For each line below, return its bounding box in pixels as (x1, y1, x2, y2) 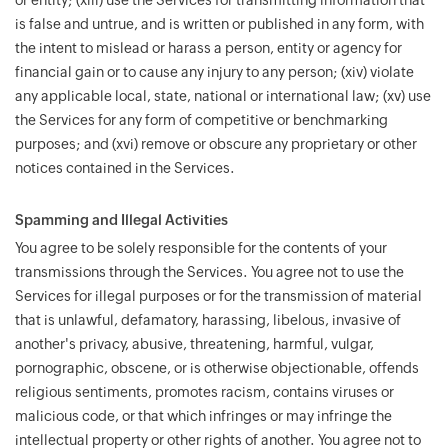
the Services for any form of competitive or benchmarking (15, 112, 388, 128)
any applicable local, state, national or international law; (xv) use (15, 88, 431, 104)
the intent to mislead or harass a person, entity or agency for (15, 40, 402, 56)
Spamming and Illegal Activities (15, 212, 228, 228)
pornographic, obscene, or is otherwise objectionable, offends (15, 360, 419, 376)
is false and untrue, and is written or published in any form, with (15, 16, 424, 32)
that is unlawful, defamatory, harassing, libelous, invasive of (15, 312, 401, 328)
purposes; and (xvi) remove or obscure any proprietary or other (15, 136, 417, 152)
